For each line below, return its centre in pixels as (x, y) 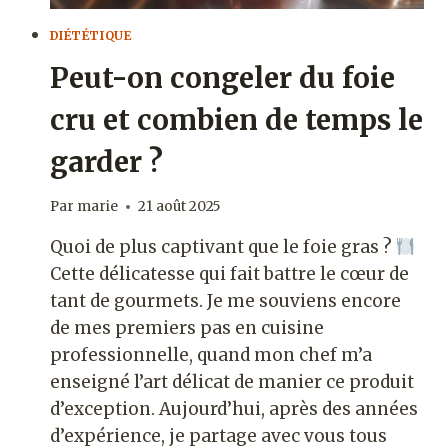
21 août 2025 (179, 207)
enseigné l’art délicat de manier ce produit (231, 382)
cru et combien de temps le (236, 119)
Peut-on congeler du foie (222, 77)
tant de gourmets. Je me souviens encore (225, 301)
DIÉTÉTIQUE (90, 35)
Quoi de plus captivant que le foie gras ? (222, 247)
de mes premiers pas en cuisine (186, 328)
